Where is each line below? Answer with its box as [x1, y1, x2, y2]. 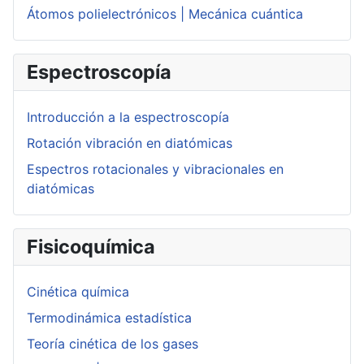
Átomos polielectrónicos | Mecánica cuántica [27, 6, 303, 23]
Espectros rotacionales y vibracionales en [27, 161, 284, 178]
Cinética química [27, 284, 129, 301]
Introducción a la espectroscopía [27, 109, 229, 126]
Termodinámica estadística [27, 310, 192, 327]
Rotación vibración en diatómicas [27, 135, 232, 152]
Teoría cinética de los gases [27, 336, 198, 353]
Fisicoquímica [27, 235, 155, 259]
